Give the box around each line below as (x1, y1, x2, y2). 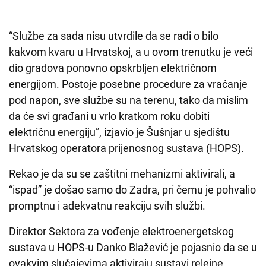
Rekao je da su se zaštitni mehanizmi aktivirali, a (9, 167, 235, 180)
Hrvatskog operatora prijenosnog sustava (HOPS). (9, 142, 244, 155)
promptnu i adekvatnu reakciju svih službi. (9, 199, 205, 213)
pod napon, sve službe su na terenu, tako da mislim (9, 94, 248, 107)
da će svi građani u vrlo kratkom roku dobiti (9, 110, 210, 123)
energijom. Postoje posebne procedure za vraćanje (9, 78, 248, 91)
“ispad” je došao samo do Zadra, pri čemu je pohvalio (9, 183, 256, 197)
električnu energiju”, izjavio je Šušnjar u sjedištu (9, 126, 230, 139)
